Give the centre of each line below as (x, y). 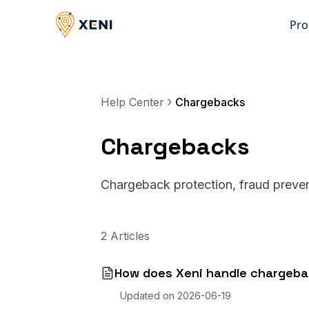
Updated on (148, 296)
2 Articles (125, 236)
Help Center (132, 102)
